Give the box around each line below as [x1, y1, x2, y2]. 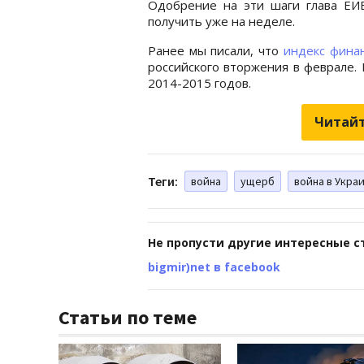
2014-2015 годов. [148, 74, 251, 91]
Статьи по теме [58, 304, 197, 330]
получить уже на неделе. [148, 12, 295, 29]
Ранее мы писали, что [148, 41, 284, 58]
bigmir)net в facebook [148, 258, 280, 275]
